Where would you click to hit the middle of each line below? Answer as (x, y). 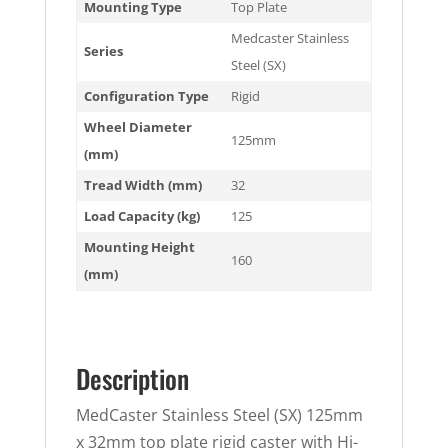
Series (104, 51)
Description (132, 378)
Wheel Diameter (138, 127)
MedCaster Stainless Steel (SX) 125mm (219, 415)
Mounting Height (140, 247)
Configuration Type (147, 96)
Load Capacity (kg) (142, 216)
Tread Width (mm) (143, 185)
